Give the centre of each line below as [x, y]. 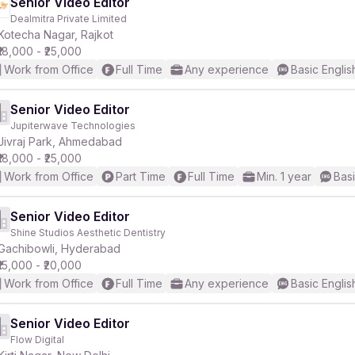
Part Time [141, 176]
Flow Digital [37, 340]
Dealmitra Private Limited [69, 19]
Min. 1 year [284, 176]
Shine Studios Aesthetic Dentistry [88, 233]
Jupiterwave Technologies [73, 126]
